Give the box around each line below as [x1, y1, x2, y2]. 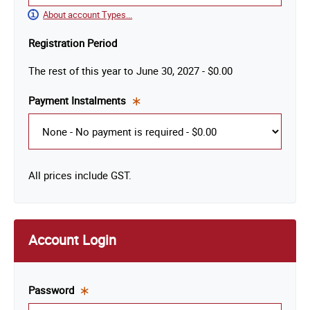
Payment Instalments [28, 93, 129, 107]
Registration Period [28, 36, 117, 51]
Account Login [28, 230, 116, 250]
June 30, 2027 [136, 64, 199, 78]
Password [28, 283, 77, 298]
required [128, 137, 167, 152]
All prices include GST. [28, 168, 131, 183]
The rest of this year [28, 64, 121, 78]
